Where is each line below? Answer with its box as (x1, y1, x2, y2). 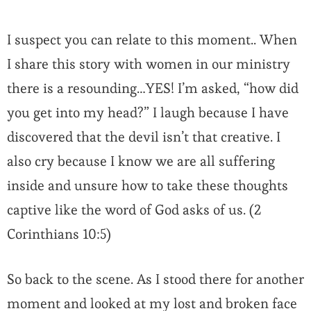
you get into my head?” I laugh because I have (7, 103, 289, 122)
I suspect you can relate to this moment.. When (7, 31, 297, 49)
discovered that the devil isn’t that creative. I (7, 128, 280, 146)
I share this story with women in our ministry (7, 55, 290, 74)
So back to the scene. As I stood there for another (7, 270, 304, 289)
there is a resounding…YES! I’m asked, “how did (7, 79, 299, 98)
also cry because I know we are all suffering (7, 152, 275, 171)
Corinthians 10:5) (7, 225, 111, 244)
